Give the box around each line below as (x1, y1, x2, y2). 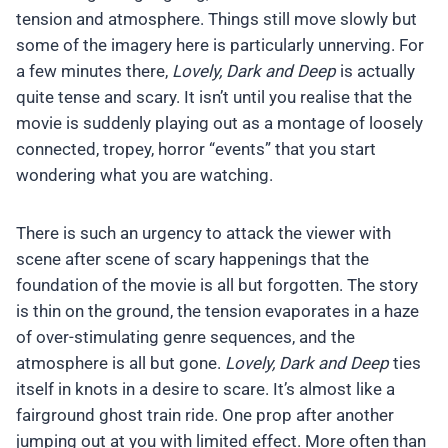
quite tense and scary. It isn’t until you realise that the (16, 87, 412, 108)
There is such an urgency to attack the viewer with (16, 223, 391, 244)
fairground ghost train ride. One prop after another (16, 405, 394, 426)
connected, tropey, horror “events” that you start (16, 139, 376, 160)
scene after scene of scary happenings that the (16, 249, 369, 270)
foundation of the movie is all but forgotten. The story (16, 275, 418, 296)
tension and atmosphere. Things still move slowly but (16, 9, 417, 30)
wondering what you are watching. (16, 165, 277, 186)
